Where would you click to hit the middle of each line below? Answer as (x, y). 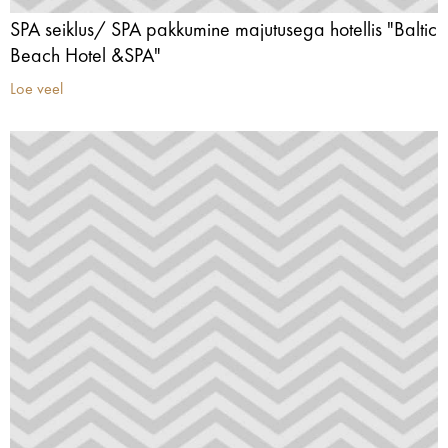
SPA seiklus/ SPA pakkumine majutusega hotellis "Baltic (223, 31)
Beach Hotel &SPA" (85, 57)
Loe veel (36, 90)
